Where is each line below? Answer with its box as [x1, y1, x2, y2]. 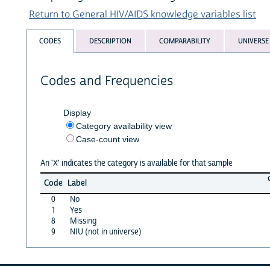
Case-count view [75, 134, 139, 144]
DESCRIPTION [89, 36, 131, 46]
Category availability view [75, 121, 172, 131]
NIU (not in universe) [69, 226, 142, 237]
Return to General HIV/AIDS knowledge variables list [29, 8, 256, 20]
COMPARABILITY [159, 36, 210, 46]
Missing [69, 215, 96, 227]
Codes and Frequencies [40, 72, 173, 89]
